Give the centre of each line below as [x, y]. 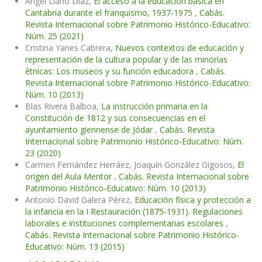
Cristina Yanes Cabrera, [70, 48]
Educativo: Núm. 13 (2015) [75, 247]
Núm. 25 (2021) [54, 36]
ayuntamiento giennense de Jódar [90, 130]
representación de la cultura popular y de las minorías [126, 60]
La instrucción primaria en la [154, 106]
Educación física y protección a [193, 200]
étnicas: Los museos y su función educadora [111, 71]
